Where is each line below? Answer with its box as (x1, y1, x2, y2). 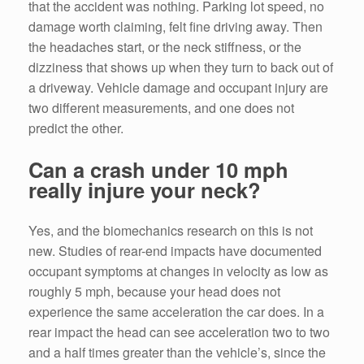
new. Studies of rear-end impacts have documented (28, 241, 322, 261)
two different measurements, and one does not (28, 97, 294, 117)
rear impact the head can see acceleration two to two (28, 323, 330, 342)
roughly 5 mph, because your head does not (28, 282, 280, 301)
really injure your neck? (28, 174, 261, 205)
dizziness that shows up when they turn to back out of (28, 57, 333, 76)
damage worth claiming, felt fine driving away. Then (28, 16, 323, 36)
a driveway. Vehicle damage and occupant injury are (28, 77, 328, 97)
